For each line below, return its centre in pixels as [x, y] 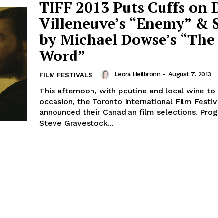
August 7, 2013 [190, 74]
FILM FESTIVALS [66, 75]
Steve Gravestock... [76, 123]
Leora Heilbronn [137, 74]
